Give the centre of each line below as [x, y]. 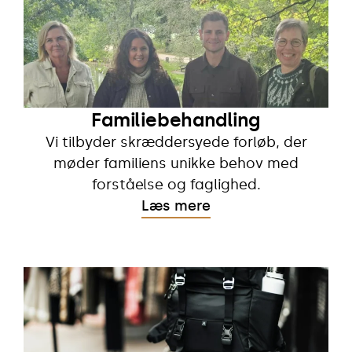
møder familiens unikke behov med [176, 163]
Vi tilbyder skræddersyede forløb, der [176, 142]
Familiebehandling [176, 119]
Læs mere [176, 205]
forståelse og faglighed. [176, 184]
